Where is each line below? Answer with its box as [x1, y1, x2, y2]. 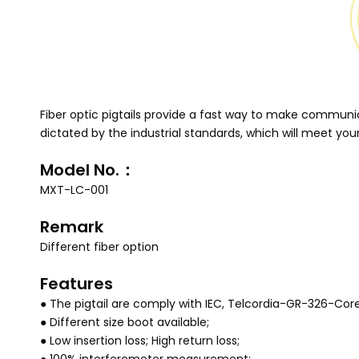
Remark [40, 216, 103, 238]
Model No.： [40, 159, 135, 181]
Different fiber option [40, 239, 159, 255]
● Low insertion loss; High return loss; [40, 333, 240, 349]
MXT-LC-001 [40, 182, 108, 198]
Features [40, 272, 113, 295]
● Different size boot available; [40, 314, 209, 330]
